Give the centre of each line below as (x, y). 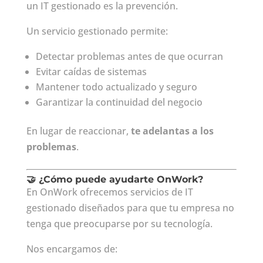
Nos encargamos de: (72, 249)
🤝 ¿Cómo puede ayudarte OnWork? (114, 179)
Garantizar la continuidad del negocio (119, 102)
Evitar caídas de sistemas (91, 71)
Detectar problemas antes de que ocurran (129, 56)
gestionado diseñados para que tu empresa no (130, 208)
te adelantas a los (172, 131)
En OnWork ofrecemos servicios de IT (109, 192)
